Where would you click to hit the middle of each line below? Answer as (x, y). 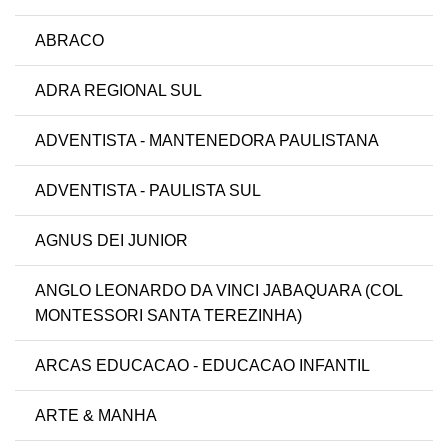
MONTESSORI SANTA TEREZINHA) (168, 316)
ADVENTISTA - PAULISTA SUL (148, 191)
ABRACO (69, 41)
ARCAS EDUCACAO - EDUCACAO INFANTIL (202, 366)
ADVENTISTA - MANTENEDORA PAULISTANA (207, 141)
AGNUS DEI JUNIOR (111, 241)
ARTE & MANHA (96, 416)
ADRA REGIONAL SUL (118, 91)
